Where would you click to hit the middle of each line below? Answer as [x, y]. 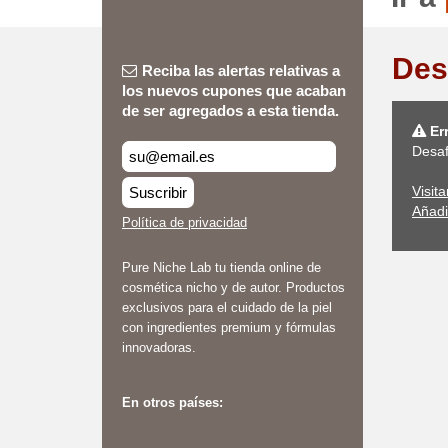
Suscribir [158, 192]
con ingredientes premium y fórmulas [229, 327]
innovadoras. [159, 347]
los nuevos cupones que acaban [234, 90]
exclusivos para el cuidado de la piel [227, 307]
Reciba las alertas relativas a [241, 70]
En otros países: [172, 402]
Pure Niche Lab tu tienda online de [221, 267]
